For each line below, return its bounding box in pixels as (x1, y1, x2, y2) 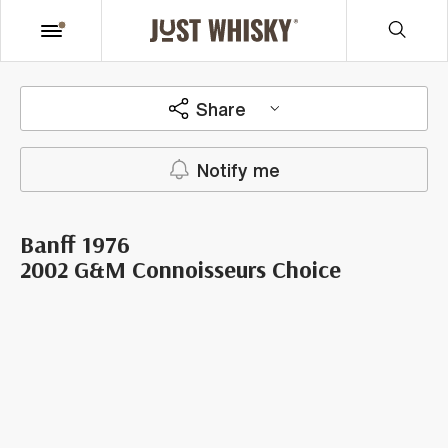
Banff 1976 (20, 229, 130, 259)
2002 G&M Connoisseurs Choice (20, 254, 341, 284)
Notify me (196, 160, 280, 179)
